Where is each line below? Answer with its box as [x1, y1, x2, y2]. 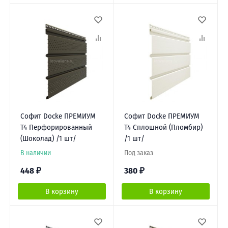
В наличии [20, 148, 51, 157]
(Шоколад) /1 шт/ [20, 133, 76, 143]
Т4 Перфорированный [20, 122, 92, 132]
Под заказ [124, 148, 153, 157]
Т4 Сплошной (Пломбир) [124, 122, 203, 132]
